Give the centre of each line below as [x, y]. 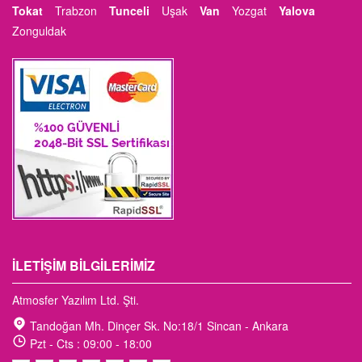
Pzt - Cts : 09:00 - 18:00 [89, 343]
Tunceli [129, 10]
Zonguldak [39, 30]
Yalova [297, 10]
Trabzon [76, 10]
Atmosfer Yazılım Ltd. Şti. [76, 299]
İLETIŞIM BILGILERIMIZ [84, 265]
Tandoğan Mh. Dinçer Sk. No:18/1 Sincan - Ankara [159, 325]
